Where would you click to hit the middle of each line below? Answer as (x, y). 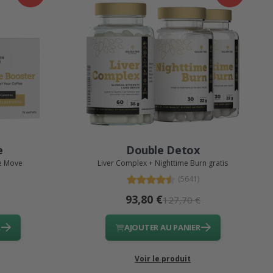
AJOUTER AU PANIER (162, 227)
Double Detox (163, 150)
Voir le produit (163, 259)
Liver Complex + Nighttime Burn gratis (163, 163)
